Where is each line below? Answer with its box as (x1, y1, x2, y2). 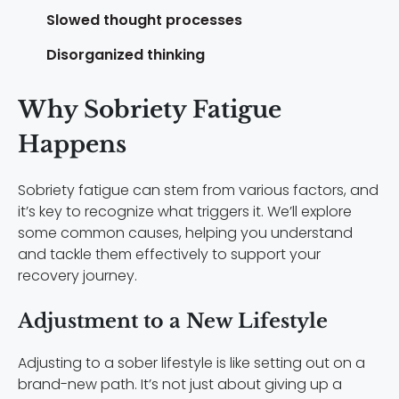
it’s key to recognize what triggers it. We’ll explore (18, 201, 352, 223)
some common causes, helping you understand (18, 223, 353, 244)
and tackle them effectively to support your (18, 244, 321, 265)
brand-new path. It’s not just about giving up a (18, 374, 342, 395)
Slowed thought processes (46, 10, 242, 31)
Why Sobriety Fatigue (18, 95, 281, 125)
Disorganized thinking (46, 45, 205, 66)
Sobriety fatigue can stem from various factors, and (18, 180, 379, 201)
